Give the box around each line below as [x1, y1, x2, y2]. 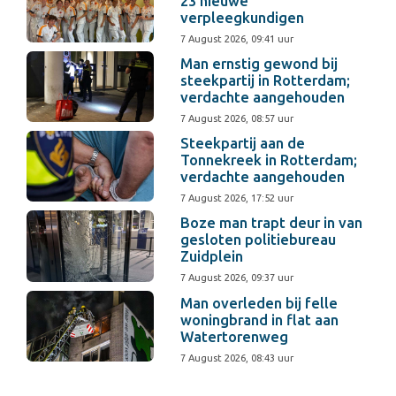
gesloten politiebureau [180, 232, 337, 248]
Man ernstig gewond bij [180, 56, 339, 72]
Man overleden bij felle [180, 294, 339, 311]
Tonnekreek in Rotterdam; [180, 152, 358, 169]
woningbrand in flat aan [180, 311, 339, 328]
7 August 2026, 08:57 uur [180, 113, 294, 125]
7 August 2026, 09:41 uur [180, 34, 294, 45]
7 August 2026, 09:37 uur [180, 272, 294, 284]
